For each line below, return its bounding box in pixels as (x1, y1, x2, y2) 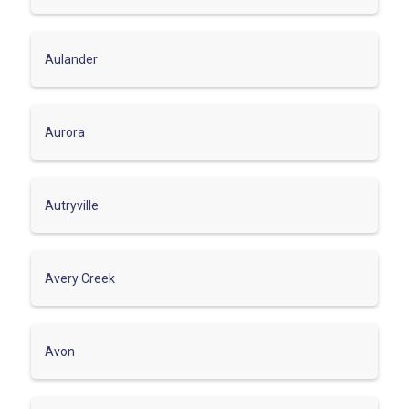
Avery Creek (45, 270, 115, 286)
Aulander (45, 51, 98, 67)
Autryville (45, 197, 99, 213)
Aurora (45, 124, 85, 140)
